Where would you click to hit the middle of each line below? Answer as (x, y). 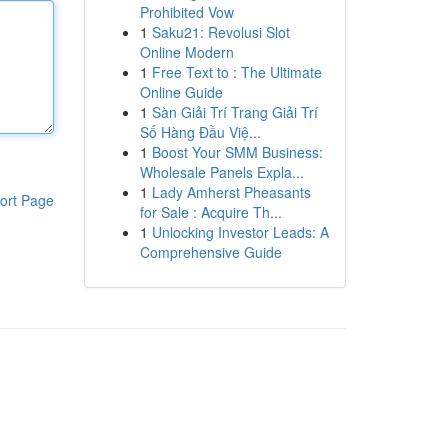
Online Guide (181, 92)
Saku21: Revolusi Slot (220, 32)
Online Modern (186, 52)
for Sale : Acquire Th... (210, 212)
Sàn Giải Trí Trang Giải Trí (234, 112)
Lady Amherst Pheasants (231, 192)
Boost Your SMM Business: (237, 152)
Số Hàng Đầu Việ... (200, 132)
